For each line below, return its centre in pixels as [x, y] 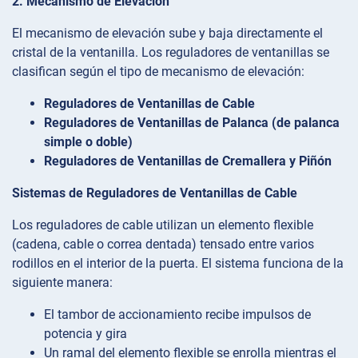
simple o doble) [88, 141]
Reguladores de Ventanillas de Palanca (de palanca [192, 122]
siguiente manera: [62, 282]
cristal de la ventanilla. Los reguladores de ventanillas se [171, 52]
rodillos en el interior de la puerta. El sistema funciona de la [178, 263]
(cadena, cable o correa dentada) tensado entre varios [163, 244]
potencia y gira [86, 333]
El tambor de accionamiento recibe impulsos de [177, 314]
